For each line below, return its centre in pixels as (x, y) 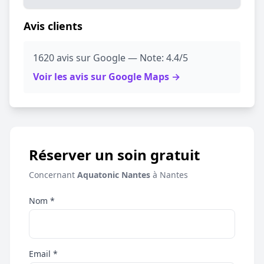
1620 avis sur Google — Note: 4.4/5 (110, 58)
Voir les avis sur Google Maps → (107, 77)
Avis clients (53, 26)
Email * (43, 254)
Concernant (53, 175)
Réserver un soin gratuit (114, 155)
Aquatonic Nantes (114, 175)
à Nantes (169, 175)
